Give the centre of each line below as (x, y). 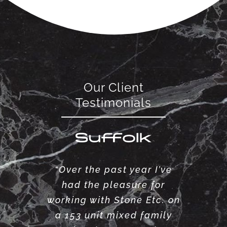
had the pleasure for (113, 184)
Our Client (113, 88)
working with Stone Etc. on (113, 200)
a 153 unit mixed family (113, 215)
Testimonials (113, 103)
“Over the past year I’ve (113, 169)
